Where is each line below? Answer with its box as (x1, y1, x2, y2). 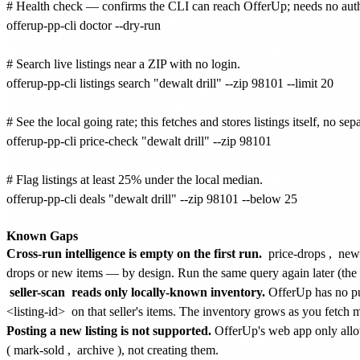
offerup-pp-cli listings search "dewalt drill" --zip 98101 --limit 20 (6, 76, 333, 90)
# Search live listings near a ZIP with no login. (6, 56, 240, 71)
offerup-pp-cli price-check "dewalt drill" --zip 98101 (6, 133, 272, 148)
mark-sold (14, 342, 64, 357)
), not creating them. (117, 342, 219, 357)
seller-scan (10, 284, 65, 299)
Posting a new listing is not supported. (6, 323, 211, 337)
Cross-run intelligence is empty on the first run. (6, 246, 262, 260)
